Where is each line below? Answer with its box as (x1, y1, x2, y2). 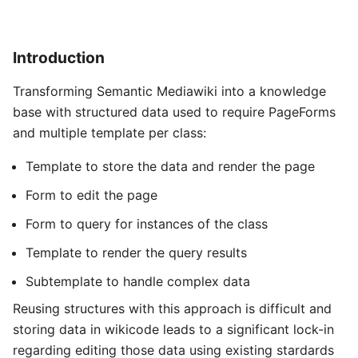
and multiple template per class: (13, 125, 206, 141)
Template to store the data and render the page (26, 158, 315, 175)
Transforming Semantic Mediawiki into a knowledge (13, 83, 326, 100)
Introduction (13, 47, 105, 67)
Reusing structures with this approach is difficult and (13, 300, 332, 317)
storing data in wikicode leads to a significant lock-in (13, 321, 334, 338)
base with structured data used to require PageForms (13, 104, 336, 121)
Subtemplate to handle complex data (26, 273, 250, 290)
